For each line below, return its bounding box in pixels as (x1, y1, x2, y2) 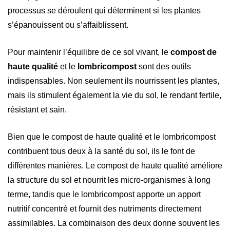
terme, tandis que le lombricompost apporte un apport (8, 189, 201, 199)
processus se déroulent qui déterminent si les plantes (8, 6, 201, 15)
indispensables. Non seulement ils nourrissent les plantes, (8, 76, 219, 85)
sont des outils (137, 62, 191, 71)
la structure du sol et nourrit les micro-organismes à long (8, 175, 210, 184)
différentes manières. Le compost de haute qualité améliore (8, 161, 222, 170)
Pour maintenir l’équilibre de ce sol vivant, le (8, 47, 170, 56)
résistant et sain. (8, 105, 67, 114)
